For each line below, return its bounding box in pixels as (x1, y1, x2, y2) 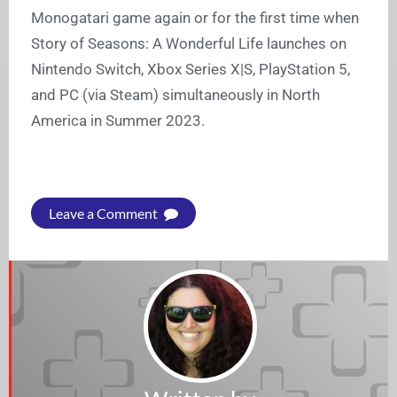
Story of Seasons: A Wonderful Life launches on (31, 34, 346, 52)
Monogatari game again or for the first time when (31, 8, 359, 27)
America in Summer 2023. (31, 111, 205, 129)
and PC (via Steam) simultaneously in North (31, 85, 320, 104)
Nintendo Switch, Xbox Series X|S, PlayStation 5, (31, 59, 350, 78)
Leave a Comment (49, 204, 160, 222)
